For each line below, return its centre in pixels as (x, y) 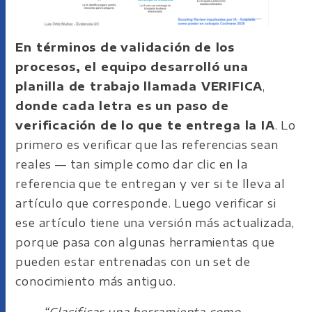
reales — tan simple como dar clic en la (132, 164)
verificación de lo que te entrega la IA (145, 125)
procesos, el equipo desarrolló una (132, 67)
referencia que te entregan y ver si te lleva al (151, 184)
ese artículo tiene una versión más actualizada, (155, 223)
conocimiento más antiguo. (96, 281)
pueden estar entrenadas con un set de (133, 262)
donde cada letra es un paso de (122, 106)
